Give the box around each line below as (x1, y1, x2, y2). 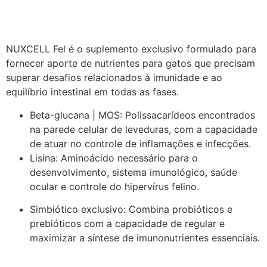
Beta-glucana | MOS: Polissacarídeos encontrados (30, 108, 255, 121)
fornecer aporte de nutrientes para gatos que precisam (6, 57, 255, 70)
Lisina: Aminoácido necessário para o (30, 151, 198, 164)
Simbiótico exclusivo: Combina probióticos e (30, 203, 232, 215)
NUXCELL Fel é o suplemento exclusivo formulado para (6, 43, 256, 55)
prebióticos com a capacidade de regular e (30, 217, 225, 229)
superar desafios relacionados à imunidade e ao (6, 72, 222, 84)
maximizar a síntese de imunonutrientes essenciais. (30, 231, 260, 244)
